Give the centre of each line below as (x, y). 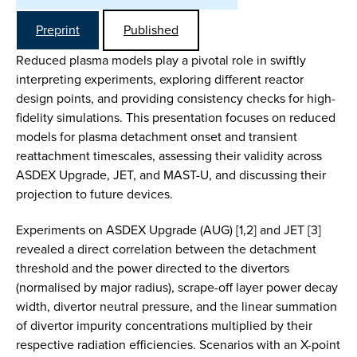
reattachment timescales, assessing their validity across (169, 156)
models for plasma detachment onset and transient (157, 137)
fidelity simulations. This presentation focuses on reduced (176, 118)
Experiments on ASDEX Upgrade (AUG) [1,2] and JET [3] (169, 230)
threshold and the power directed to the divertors (153, 269)
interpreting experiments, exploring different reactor (160, 79)
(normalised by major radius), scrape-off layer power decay (177, 288)
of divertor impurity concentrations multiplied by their (164, 326)
